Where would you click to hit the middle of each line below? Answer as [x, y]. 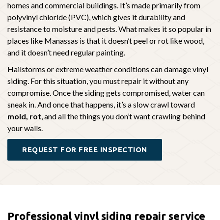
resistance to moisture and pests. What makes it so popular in [109, 29]
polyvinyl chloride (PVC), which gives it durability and [96, 17]
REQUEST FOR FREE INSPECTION [85, 150]
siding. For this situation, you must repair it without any [98, 81]
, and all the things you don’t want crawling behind [123, 116]
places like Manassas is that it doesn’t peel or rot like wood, [106, 41]
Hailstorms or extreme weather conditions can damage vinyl [108, 69]
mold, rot [24, 116]
